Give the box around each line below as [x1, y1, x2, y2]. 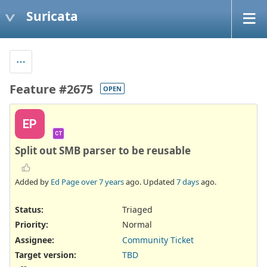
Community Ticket [122, 234, 194, 246]
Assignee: [15, 234, 54, 246]
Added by [15, 176, 51, 188]
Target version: [15, 249, 76, 260]
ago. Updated [124, 176, 176, 188]
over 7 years [81, 176, 124, 188]
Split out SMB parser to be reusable [15, 143, 191, 157]
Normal [122, 219, 152, 231]
